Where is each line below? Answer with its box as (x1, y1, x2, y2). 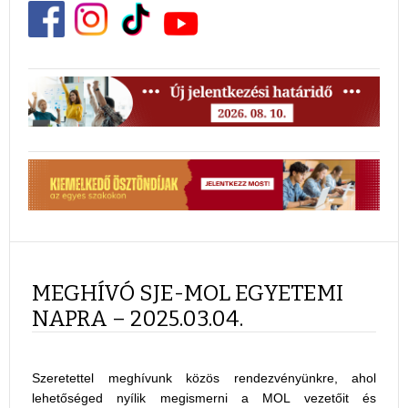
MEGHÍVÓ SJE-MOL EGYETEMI (32, 280, 343, 306)
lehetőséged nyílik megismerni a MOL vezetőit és (32, 390, 376, 405)
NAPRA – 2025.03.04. (32, 305, 243, 331)
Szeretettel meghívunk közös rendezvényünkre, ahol (32, 370, 376, 385)
